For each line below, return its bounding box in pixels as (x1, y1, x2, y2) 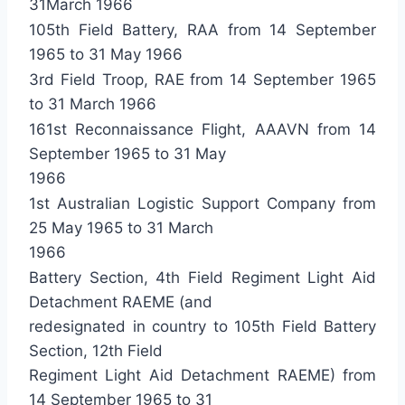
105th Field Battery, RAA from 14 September (29, 21, 376, 39)
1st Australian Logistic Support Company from (29, 194, 376, 212)
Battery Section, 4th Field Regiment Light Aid (29, 268, 376, 287)
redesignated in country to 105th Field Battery (29, 317, 376, 335)
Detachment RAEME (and (29, 293, 212, 311)
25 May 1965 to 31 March (29, 219, 213, 237)
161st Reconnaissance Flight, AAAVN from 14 (29, 120, 376, 138)
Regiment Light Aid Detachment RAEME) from (29, 366, 376, 384)
